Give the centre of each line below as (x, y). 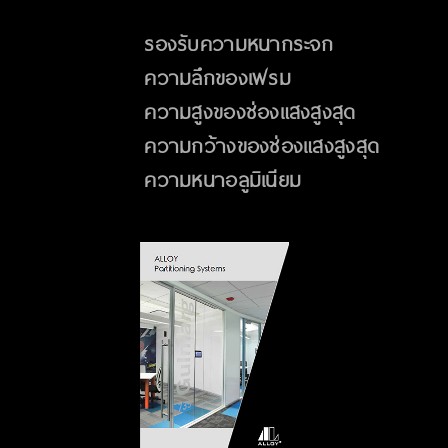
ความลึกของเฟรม (215, 78)
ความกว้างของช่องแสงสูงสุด (260, 146)
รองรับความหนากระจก (237, 44)
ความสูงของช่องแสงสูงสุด (248, 112)
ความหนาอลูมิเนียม (221, 180)
